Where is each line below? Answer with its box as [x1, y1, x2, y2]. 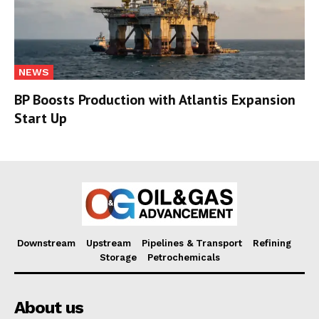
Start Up [14, 109, 67, 128]
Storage [99, 252, 137, 263]
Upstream [86, 238, 131, 249]
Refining [253, 238, 291, 249]
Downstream [17, 238, 75, 249]
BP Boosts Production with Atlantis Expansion [14, 90, 296, 110]
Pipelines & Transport [142, 238, 242, 249]
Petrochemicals [147, 252, 220, 263]
